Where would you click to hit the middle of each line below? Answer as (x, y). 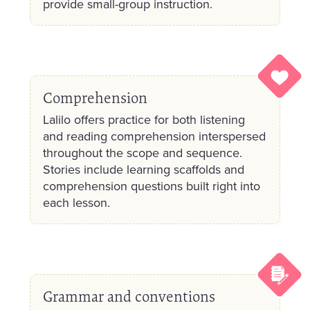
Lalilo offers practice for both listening (144, 120)
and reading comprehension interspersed (154, 136)
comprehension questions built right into (151, 186)
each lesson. (76, 203)
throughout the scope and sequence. (142, 153)
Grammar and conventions (129, 297)
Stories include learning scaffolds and (143, 170)
